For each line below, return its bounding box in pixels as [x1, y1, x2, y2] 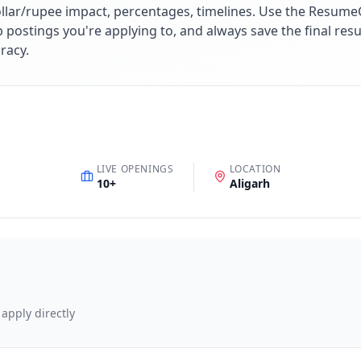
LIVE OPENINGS [96, 162, 174, 176]
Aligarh [229, 176, 270, 191]
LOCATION [229, 162, 281, 176]
